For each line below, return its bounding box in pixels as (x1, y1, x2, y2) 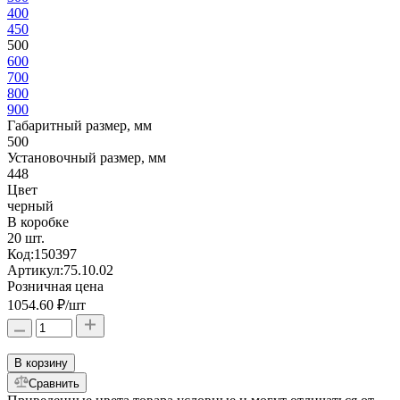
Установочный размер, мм (7, 150, 166, 166)
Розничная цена (7, 279, 104, 295)
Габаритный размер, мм (7, 118, 152, 134)
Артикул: (7, 262, 63, 279)
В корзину (14, 356, 68, 371)
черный (7, 198, 54, 214)
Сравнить (29, 377, 79, 391)
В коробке (7, 214, 69, 230)
